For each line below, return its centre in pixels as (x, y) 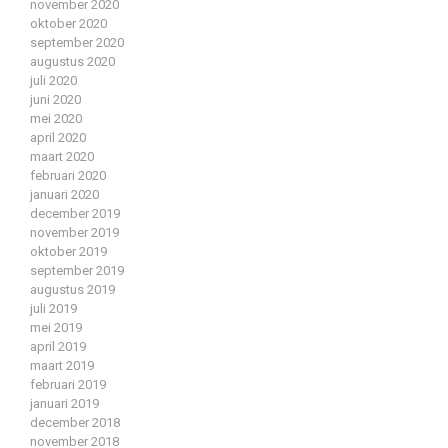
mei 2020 (56, 119)
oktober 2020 (68, 24)
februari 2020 (68, 176)
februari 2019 (68, 385)
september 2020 (77, 43)
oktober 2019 (68, 252)
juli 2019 (53, 309)
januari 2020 (64, 195)
